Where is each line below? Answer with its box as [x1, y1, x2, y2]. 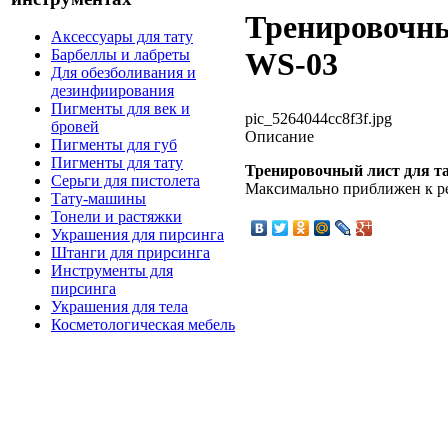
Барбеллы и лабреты [51, 46, 190, 64]
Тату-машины [51, 190, 146, 208]
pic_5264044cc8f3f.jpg [245, 109, 392, 127]
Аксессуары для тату [51, 28, 193, 46]
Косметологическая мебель [51, 316, 235, 334]
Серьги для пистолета [51, 172, 200, 190]
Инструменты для [51, 262, 173, 280]
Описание [245, 127, 314, 145]
